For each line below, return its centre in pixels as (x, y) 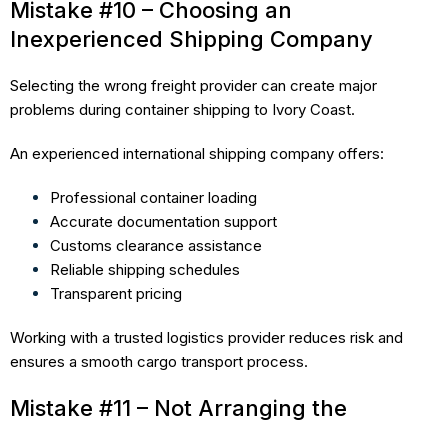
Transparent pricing (116, 293)
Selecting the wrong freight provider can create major (193, 85)
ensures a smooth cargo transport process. (159, 361)
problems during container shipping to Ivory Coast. (182, 109)
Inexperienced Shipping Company (191, 38)
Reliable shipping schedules (145, 269)
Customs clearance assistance (156, 245)
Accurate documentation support (163, 221)
